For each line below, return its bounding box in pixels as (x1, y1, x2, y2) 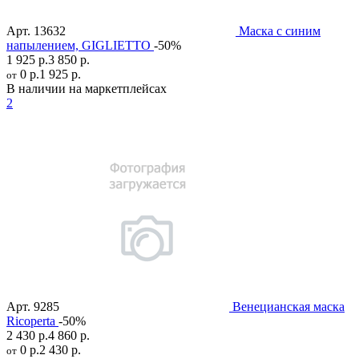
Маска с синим (239, 24, 321, 38)
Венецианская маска (232, 300, 345, 314)
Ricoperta (6, 314, 55, 329)
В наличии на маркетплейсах (6, 82, 167, 96)
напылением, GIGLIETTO (6, 38, 151, 53)
